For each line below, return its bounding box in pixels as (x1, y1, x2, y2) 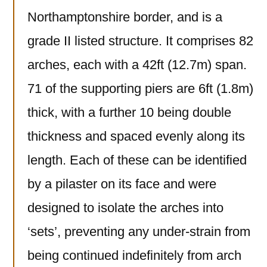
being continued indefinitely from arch (27, 248, 241, 263)
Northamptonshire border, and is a (27, 10, 222, 25)
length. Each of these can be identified (27, 153, 247, 168)
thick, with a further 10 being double (27, 105, 231, 120)
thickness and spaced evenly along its (27, 129, 245, 144)
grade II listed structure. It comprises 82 (27, 33, 253, 49)
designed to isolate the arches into (27, 200, 223, 216)
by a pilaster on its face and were (27, 176, 216, 192)
